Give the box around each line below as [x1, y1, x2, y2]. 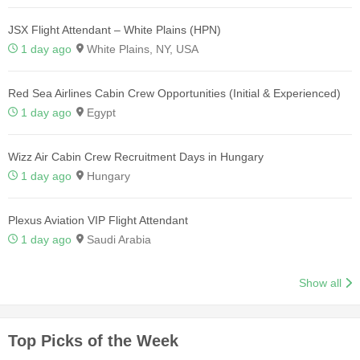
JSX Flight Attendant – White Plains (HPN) [8, 22, 221, 36]
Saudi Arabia [84, 232, 151, 246]
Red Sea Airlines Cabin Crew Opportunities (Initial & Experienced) [8, 86, 341, 100]
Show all [299, 276, 342, 289]
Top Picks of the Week [8, 331, 178, 350]
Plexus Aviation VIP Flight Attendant [8, 213, 188, 227]
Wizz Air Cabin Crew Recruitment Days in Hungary [8, 149, 264, 163]
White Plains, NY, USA [84, 42, 198, 55]
